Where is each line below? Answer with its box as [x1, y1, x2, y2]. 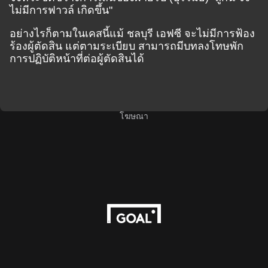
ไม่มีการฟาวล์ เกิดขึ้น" [10, 4, 115, 16]
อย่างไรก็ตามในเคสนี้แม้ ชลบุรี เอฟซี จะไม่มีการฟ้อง [10, 28, 255, 39]
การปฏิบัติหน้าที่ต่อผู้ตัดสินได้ [10, 53, 144, 65]
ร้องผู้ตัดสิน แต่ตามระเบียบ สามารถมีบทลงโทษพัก [10, 40, 243, 52]
